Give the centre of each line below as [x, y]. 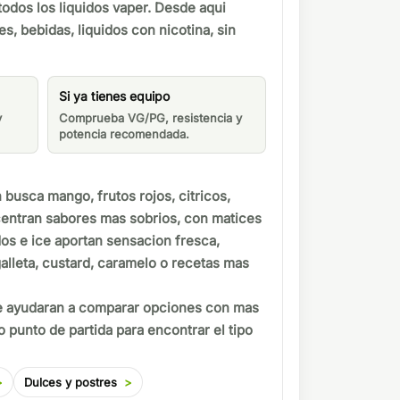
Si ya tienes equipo [114, 96]
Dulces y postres [70, 382]
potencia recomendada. [124, 134]
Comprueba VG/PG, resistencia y [150, 118]
